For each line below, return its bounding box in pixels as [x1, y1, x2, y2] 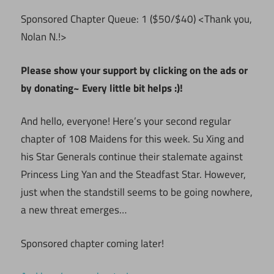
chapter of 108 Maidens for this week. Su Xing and [21, 131, 244, 147]
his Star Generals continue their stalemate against [21, 149, 243, 165]
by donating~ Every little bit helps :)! [21, 80, 183, 96]
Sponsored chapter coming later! [21, 235, 164, 251]
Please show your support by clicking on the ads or [21, 62, 248, 78]
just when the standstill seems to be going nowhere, [21, 184, 253, 201]
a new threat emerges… [21, 202, 127, 218]
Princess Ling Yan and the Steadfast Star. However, [21, 166, 246, 183]
